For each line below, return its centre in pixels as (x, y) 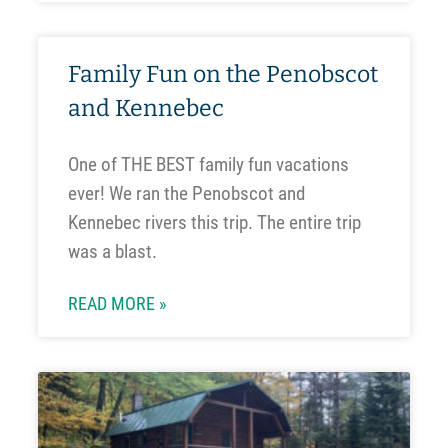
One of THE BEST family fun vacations (208, 164)
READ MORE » (117, 303)
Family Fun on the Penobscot (222, 73)
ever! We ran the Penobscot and (186, 193)
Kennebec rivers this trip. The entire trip (214, 222)
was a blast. (112, 251)
